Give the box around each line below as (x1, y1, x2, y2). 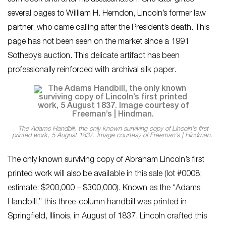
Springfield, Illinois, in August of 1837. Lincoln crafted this (8, 213, 207, 221)
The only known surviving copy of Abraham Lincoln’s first (8, 156, 204, 164)
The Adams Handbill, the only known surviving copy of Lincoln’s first (18, 126, 208, 133)
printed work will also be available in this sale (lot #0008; (8, 171, 202, 179)
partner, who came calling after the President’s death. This (8, 24, 209, 32)
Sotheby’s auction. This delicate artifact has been (8, 52, 180, 61)
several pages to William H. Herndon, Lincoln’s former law (8, 10, 206, 18)
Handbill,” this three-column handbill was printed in (8, 199, 187, 207)
